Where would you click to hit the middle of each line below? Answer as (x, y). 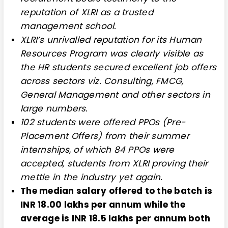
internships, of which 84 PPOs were (97, 150)
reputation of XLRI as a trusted (87, 12)
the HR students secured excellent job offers (118, 67)
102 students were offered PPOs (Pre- (103, 122)
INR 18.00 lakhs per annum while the (103, 205)
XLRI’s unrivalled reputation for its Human (111, 40)
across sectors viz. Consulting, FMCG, (102, 81)
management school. (68, 26)
